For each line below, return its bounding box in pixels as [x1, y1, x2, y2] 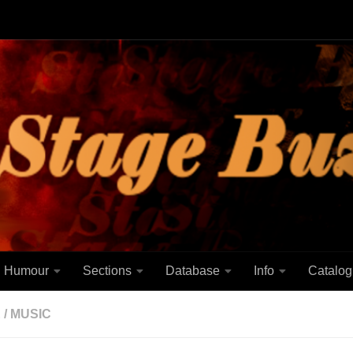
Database [165, 264, 220, 278]
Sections [83, 264, 132, 278]
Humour [4, 264, 49, 278]
